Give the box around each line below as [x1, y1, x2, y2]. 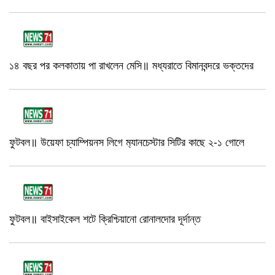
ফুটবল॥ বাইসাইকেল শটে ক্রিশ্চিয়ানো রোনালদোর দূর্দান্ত [9, 210, 201, 226]
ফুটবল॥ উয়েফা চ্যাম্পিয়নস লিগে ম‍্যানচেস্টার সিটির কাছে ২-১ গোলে [9, 133, 244, 149]
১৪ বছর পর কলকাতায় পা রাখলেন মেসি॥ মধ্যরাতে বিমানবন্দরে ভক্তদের [9, 56, 254, 72]
